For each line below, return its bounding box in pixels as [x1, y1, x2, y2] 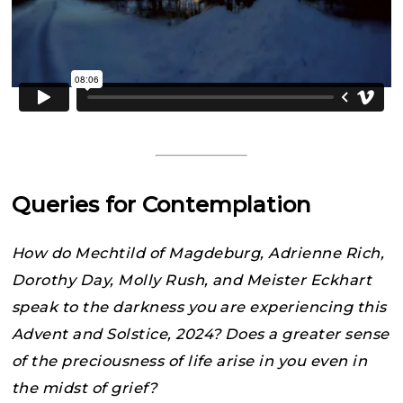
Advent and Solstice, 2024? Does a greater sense [12, 324, 390, 343]
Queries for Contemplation [12, 190, 311, 218]
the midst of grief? [12, 378, 157, 397]
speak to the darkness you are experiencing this [12, 297, 387, 316]
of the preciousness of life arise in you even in [12, 351, 368, 370]
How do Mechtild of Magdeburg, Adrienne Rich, [12, 243, 385, 262]
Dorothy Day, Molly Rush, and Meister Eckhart [12, 270, 372, 289]
